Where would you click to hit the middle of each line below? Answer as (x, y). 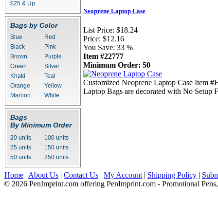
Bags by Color (34, 25)
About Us (43, 175)
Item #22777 (103, 56)
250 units (56, 157)
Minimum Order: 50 (117, 65)
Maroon (20, 95)
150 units (56, 147)
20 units (21, 138)
